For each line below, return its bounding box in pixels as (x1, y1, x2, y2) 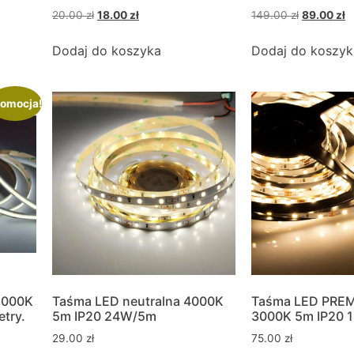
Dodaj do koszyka (52, 42, 161, 58)
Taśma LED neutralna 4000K (52, 292, 224, 309)
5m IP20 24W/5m (52, 307, 156, 324)
